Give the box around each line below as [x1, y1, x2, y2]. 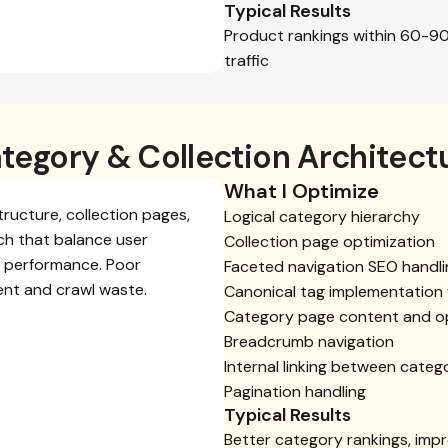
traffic [224, 50, 269, 71]
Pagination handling [224, 381, 366, 402]
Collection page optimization [224, 231, 435, 252]
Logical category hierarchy [224, 206, 420, 227]
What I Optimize [224, 178, 379, 204]
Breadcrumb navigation [224, 331, 394, 352]
